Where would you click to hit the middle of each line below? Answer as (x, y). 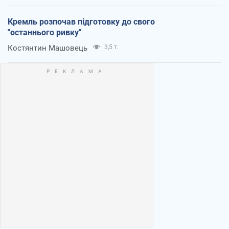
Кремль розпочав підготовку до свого (81, 21)
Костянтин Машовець (48, 48)
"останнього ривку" (44, 32)
